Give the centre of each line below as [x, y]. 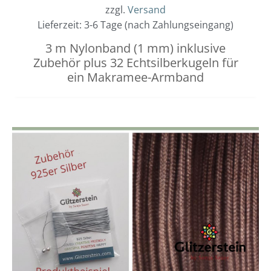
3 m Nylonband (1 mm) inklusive [135, 48]
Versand [147, 10]
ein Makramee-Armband [135, 77]
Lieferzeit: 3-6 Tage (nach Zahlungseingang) [135, 25]
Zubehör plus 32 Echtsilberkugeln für [135, 63]
